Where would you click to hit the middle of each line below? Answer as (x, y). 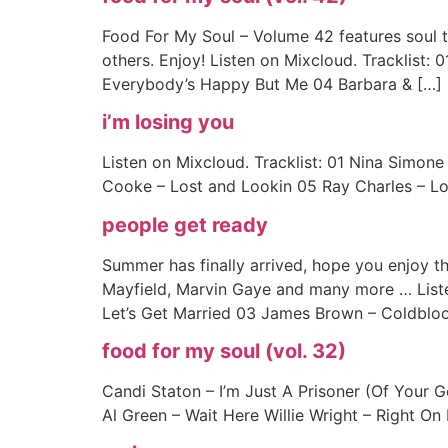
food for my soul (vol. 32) (224, 351)
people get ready (185, 224)
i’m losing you (168, 122)
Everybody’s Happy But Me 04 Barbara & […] (272, 83)
